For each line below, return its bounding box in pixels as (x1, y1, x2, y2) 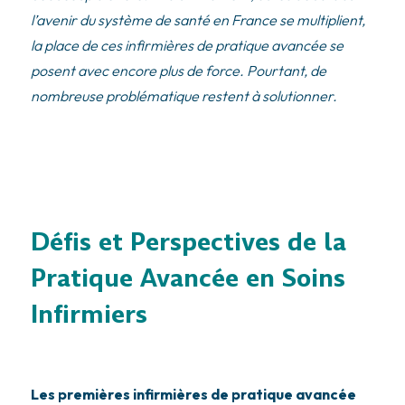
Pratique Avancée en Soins (30, 260, 345, 295)
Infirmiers (30, 297, 147, 331)
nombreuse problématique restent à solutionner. (30, 87, 337, 106)
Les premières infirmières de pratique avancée (30, 384, 356, 403)
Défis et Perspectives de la (30, 224, 346, 259)
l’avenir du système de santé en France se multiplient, (30, 11, 365, 30)
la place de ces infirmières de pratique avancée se (30, 36, 344, 55)
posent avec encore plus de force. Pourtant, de (30, 61, 326, 80)
